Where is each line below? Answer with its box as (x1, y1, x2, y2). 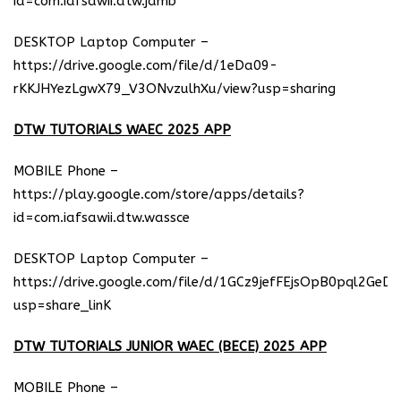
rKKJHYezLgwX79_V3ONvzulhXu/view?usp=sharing (13, 80, 336, 97)
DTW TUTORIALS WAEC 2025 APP (13, 121, 231, 138)
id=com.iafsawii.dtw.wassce (13, 209, 190, 226)
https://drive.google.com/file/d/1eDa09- (13, 56, 277, 73)
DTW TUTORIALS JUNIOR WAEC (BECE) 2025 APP (13, 337, 327, 354)
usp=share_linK (13, 296, 111, 313)
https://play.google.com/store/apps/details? (13, 185, 304, 202)
